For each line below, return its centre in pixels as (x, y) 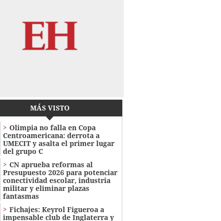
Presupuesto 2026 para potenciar (60, 173)
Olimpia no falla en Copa (52, 128)
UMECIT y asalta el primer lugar (58, 144)
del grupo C (23, 151)
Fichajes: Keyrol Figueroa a (56, 210)
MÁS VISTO (50, 108)
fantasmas (21, 196)
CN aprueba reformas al (51, 165)
